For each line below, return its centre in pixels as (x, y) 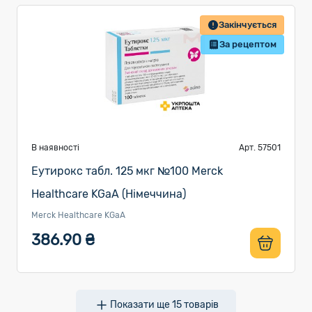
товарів (200, 305)
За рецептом (248, 44)
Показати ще (141, 305)
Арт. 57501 (260, 148)
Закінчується (248, 25)
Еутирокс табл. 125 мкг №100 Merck (127, 171)
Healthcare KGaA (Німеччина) (109, 194)
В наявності (55, 148)
